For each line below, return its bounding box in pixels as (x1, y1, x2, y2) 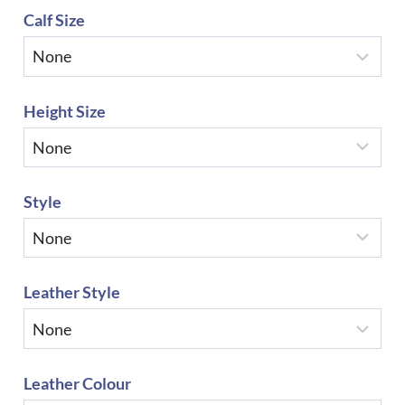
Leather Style (24, 282, 120, 303)
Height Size (24, 100, 106, 121)
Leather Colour (24, 372, 131, 393)
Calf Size (24, 10, 85, 31)
